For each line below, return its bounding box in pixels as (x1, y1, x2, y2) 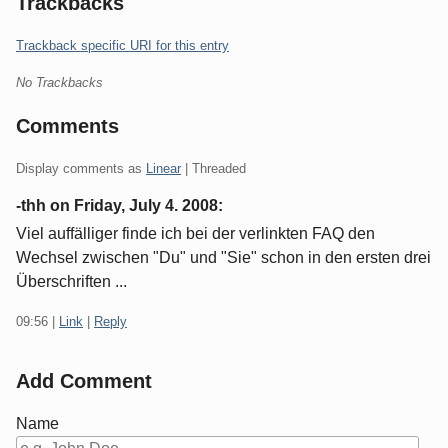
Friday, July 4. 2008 (74, 196, 218, 214)
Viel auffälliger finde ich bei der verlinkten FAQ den (16, 224, 375, 242)
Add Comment (16, 369, 152, 392)
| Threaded (181, 160, 246, 176)
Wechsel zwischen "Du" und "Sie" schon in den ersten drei (16, 248, 431, 266)
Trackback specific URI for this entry (16, 37, 229, 53)
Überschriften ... (16, 272, 127, 290)
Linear (146, 160, 181, 176)
